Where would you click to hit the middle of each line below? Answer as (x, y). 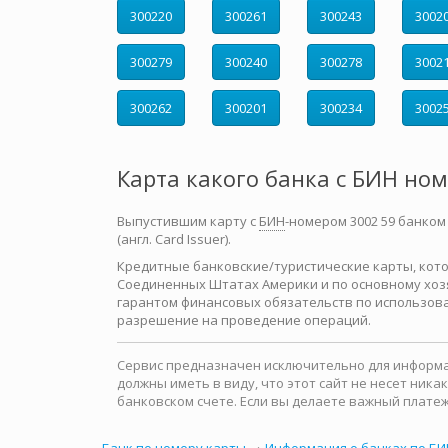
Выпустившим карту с (188, 221)
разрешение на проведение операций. (244, 320)
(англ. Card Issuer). (174, 239)
